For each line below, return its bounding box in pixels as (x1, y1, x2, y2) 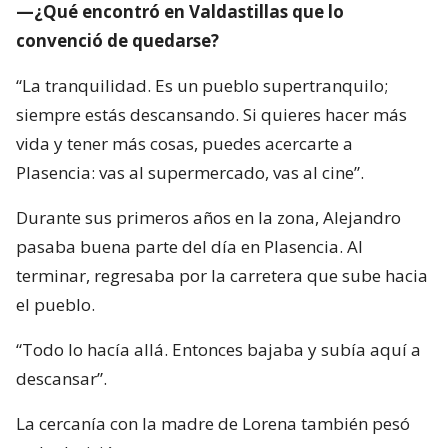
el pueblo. (16, 293, 95, 317)
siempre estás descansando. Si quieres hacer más (16, 103, 407, 127)
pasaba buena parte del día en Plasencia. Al (16, 235, 363, 259)
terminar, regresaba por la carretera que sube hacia (16, 264, 428, 288)
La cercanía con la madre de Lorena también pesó (16, 412, 410, 436)
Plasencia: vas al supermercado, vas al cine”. (16, 161, 364, 185)
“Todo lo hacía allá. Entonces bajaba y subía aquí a (16, 338, 421, 362)
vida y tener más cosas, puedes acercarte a (16, 132, 353, 156)
